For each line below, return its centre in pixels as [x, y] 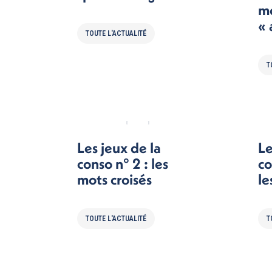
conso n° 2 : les [123, 163]
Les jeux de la [119, 148]
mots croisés [114, 179]
